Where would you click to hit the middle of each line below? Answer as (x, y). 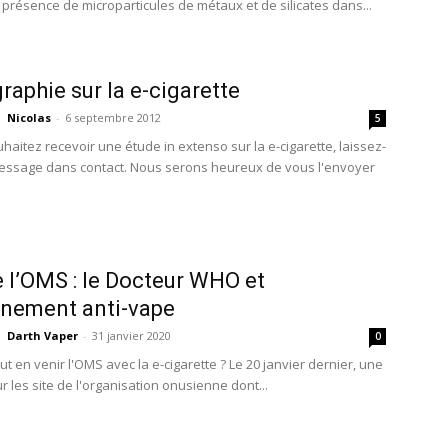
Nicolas (29, 117)
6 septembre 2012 (113, 117)
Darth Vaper (42, 335)
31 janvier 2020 (131, 335)
